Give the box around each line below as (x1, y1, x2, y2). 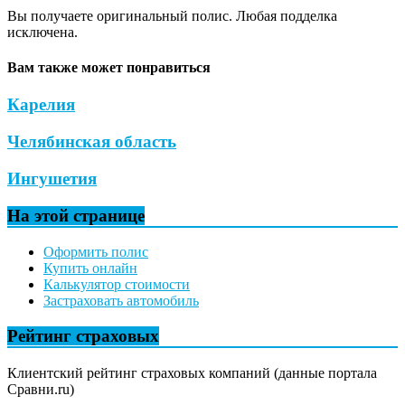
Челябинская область (7, 132, 176, 152)
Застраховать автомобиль (43, 293, 199, 309)
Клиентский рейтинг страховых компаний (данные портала (7, 364, 377, 381)
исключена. (7, 24, 78, 40)
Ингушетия (7, 168, 97, 188)
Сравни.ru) (7, 381, 74, 397)
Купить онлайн (43, 260, 137, 277)
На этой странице (7, 205, 145, 225)
